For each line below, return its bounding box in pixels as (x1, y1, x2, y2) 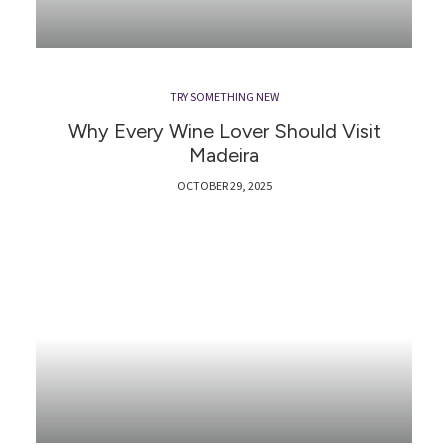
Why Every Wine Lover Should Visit (67, 118, 381, 143)
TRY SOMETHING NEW (169, 88, 279, 106)
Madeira (189, 142, 259, 167)
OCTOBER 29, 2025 (176, 177, 272, 195)
